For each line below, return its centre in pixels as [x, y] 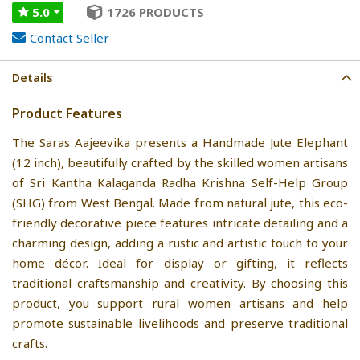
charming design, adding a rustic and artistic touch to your [180, 242]
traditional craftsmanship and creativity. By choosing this [180, 282]
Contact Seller [70, 37]
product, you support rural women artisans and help [180, 303]
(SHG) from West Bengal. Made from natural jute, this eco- [180, 202]
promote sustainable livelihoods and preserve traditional [180, 323]
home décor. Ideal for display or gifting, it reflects [180, 262]
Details [32, 77]
